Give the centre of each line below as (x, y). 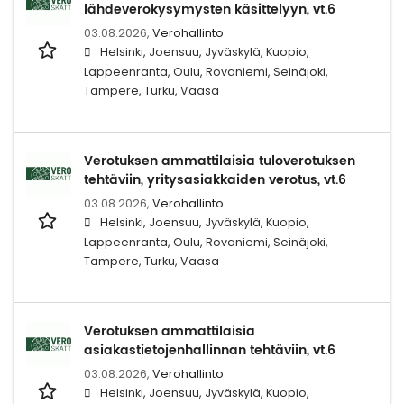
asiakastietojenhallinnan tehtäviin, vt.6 (210, 350)
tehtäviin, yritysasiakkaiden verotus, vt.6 (215, 179)
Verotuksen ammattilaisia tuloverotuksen (220, 161)
